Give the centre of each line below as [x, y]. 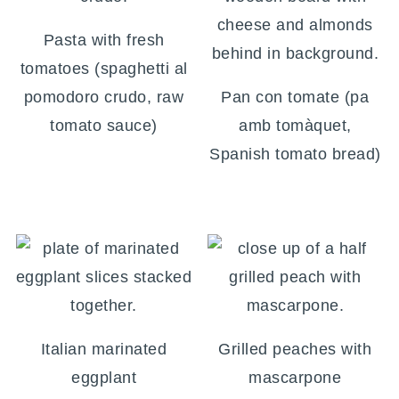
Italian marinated [104, 350]
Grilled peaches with [295, 350]
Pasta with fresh [104, 41]
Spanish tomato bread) [295, 155]
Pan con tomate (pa [295, 98]
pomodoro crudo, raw [104, 98]
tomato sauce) [104, 126]
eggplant [104, 378]
